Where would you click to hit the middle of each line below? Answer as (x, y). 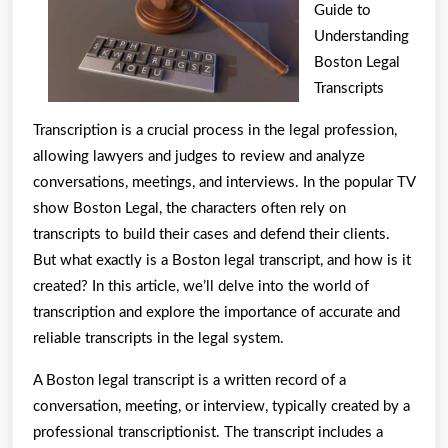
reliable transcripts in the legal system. (158, 338)
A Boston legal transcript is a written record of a (189, 380)
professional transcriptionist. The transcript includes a (208, 432)
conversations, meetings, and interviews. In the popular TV (224, 182)
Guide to (342, 10)
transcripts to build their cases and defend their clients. (211, 234)
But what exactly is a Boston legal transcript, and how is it (222, 260)
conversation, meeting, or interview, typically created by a (221, 406)
